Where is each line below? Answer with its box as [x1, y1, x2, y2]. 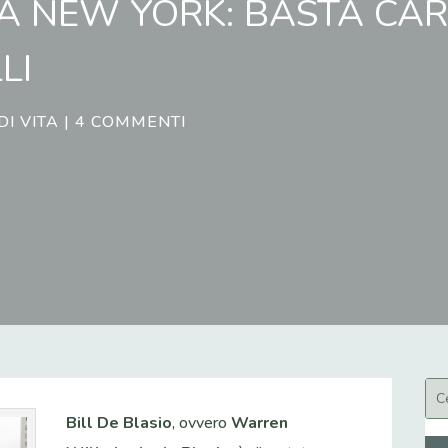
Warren [231, 412, 289, 435]
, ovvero [172, 412, 232, 435]
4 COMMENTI [75, 110, 187, 133]
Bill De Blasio [66, 412, 173, 435]
